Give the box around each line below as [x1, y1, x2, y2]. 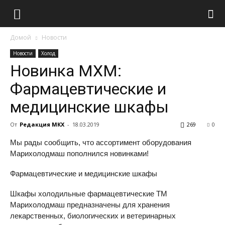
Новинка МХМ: [10, 61, 122, 80]
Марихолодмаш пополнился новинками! [10, 149, 149, 158]
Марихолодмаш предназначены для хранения [10, 200, 170, 209]
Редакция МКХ [20, 121, 64, 128]
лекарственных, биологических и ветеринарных [10, 211, 176, 220]
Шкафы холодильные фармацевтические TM [10, 189, 167, 198]
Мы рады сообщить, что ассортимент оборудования [10, 138, 191, 147]
